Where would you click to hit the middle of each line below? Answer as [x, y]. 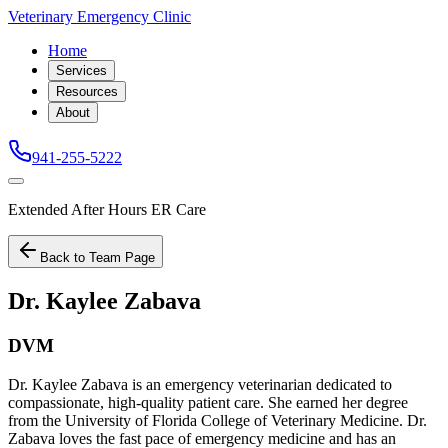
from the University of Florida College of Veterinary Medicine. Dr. [217, 420]
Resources [87, 91]
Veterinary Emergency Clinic [99, 16]
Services [81, 70]
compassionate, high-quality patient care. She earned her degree [208, 402]
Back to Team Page [97, 257]
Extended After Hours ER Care [107, 209]
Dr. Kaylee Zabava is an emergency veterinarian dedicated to [200, 384]
